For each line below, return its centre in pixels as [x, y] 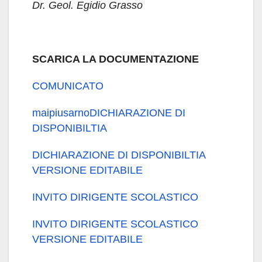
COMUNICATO [68, 86]
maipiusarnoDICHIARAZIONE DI [109, 113]
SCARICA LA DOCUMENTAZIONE [116, 59]
